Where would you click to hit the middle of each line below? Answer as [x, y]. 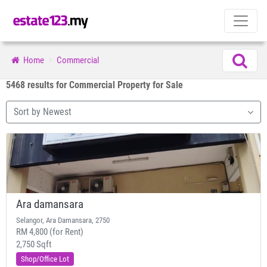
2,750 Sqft [34, 244]
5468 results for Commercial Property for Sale [94, 85]
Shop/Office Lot [45, 259]
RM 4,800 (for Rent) [50, 232]
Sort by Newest [43, 112]
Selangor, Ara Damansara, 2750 [63, 220]
